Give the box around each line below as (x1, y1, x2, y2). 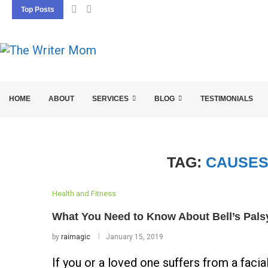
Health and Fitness (52, 189, 116, 198)
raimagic (61, 233, 90, 241)
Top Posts (21, 5, 54, 14)
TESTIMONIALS (200, 95, 253, 103)
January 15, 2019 (106, 233, 163, 241)
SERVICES (92, 95, 129, 103)
